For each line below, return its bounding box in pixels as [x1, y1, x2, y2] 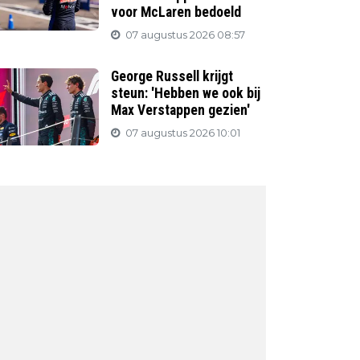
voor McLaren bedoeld [111, 4, 242, 20]
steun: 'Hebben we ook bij [111, 85, 261, 101]
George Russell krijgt [111, 68, 234, 84]
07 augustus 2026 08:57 [125, 29, 246, 41]
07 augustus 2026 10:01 [125, 127, 241, 139]
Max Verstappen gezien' [111, 102, 251, 118]
